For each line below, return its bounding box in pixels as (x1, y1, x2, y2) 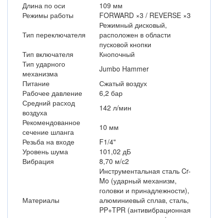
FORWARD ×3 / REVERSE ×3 (99, 10, 191, 20)
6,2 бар (99, 88, 123, 98)
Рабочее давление (22, 88, 82, 98)
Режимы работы (22, 10, 73, 20)
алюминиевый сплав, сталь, (99, 195, 189, 205)
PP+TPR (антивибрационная (99, 205, 191, 215)
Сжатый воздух (99, 78, 147, 88)
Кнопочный (99, 49, 135, 59)
